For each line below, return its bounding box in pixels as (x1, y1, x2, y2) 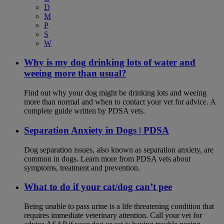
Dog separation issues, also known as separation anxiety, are (24, 145, 213, 154)
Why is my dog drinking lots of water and (24, 57, 195, 68)
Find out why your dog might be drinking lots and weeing (24, 88, 206, 97)
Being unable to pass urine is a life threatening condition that (24, 202, 214, 210)
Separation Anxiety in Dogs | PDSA (24, 124, 169, 135)
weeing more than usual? (24, 68, 126, 79)
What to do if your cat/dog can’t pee (24, 181, 172, 192)
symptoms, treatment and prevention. (24, 163, 140, 172)
